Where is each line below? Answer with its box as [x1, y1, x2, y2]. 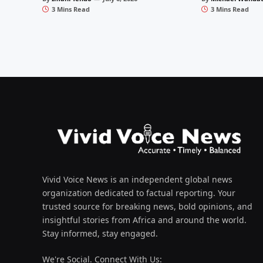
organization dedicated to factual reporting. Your [42, 187, 235, 199]
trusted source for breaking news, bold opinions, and [42, 201, 252, 213]
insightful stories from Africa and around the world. [42, 214, 247, 226]
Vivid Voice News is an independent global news [42, 174, 232, 186]
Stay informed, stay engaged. [42, 228, 158, 240]
